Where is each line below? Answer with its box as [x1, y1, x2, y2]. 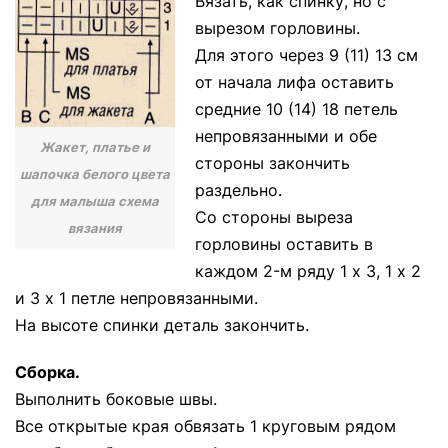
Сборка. [15, 362, 80, 382]
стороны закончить [195, 153, 350, 173]
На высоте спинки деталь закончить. [15, 315, 309, 335]
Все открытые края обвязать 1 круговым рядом [15, 416, 396, 436]
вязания [68, 219, 122, 236]
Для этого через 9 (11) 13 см [195, 45, 418, 65]
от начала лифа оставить [195, 72, 394, 92]
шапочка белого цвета [20, 165, 170, 182]
